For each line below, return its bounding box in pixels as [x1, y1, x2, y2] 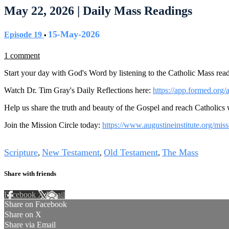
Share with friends [4, 169, 56, 177]
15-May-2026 [48, 29, 100, 40]
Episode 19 [4, 30, 44, 39]
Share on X [5, 210, 41, 219]
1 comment [4, 51, 40, 60]
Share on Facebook [5, 199, 67, 209]
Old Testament [104, 147, 158, 158]
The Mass [162, 147, 198, 158]
